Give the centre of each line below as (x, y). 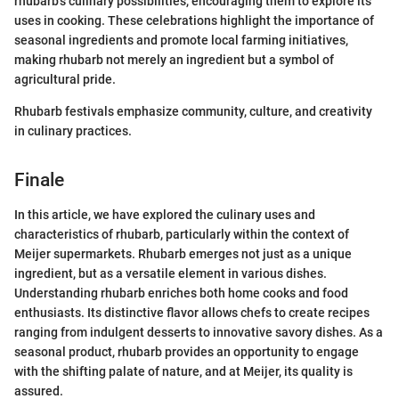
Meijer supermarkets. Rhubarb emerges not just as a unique (183, 253)
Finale (39, 180)
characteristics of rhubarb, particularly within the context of (182, 234)
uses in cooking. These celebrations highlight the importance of (194, 21)
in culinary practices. (73, 131)
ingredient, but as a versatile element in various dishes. (171, 273)
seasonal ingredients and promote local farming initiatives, (181, 41)
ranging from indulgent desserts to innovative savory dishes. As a (199, 332)
